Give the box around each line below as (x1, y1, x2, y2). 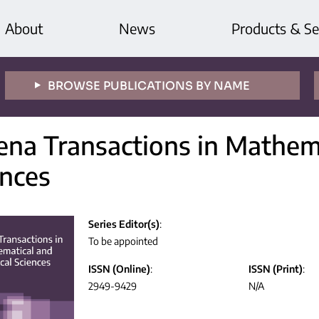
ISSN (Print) (249, 262, 303, 275)
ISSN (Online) (88, 262, 150, 275)
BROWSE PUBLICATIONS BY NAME (47, 78, 250, 93)
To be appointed (88, 234, 158, 247)
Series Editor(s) (88, 217, 159, 230)
